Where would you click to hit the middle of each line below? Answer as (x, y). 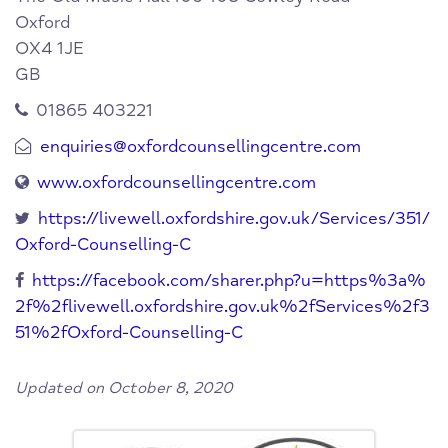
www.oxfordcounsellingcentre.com (176, 183)
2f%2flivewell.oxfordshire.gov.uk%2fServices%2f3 (222, 307)
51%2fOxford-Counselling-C (129, 333)
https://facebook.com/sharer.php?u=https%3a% (229, 281)
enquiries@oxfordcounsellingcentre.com (200, 147)
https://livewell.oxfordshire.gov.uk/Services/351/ (234, 219)
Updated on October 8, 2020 (124, 388)
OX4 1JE (49, 49)
